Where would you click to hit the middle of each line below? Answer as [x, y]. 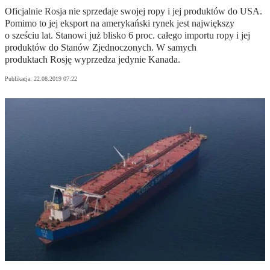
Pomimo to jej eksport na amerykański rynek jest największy [120, 24]
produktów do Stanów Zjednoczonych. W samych [101, 48]
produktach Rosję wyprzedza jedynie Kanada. [93, 60]
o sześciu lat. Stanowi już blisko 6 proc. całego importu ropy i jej [127, 36]
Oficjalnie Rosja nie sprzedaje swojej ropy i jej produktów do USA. [133, 11]
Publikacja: [19, 79]
